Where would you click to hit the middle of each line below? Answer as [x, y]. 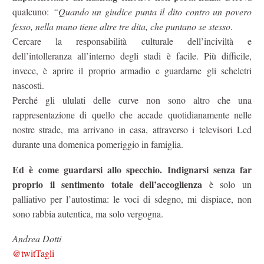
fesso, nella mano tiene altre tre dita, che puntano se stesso [121, 27]
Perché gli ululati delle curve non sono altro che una [132, 100]
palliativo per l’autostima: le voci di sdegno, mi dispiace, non [132, 199]
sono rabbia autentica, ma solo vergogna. [88, 213]
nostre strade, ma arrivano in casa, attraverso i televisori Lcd [132, 130]
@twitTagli [33, 253]
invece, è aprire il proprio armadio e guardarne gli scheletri [132, 71]
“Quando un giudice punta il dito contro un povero [152, 12]
